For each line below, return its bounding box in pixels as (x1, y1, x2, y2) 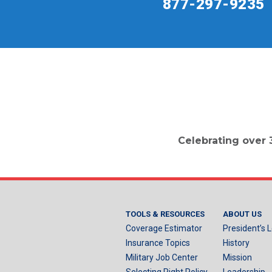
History (223, 237, 250, 248)
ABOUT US (223, 209, 262, 219)
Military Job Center (126, 252, 198, 262)
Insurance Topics (126, 237, 190, 248)
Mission (223, 252, 252, 262)
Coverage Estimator (126, 223, 202, 233)
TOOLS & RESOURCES (126, 209, 205, 219)
